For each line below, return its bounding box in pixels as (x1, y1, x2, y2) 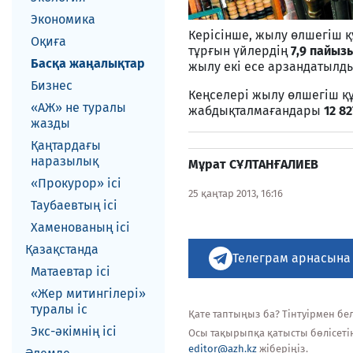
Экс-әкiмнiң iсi (31, 324, 117, 339)
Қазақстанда (25, 242, 98, 257)
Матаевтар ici (31, 264, 110, 279)
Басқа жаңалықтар (31, 56, 145, 71)
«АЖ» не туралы (31, 100, 126, 115)
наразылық (31, 154, 98, 169)
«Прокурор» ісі (31, 176, 121, 191)
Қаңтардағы (31, 138, 101, 153)
